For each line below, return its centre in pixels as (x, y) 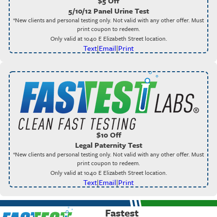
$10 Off (108, 134)
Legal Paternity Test (108, 145)
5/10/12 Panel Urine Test (108, 11)
